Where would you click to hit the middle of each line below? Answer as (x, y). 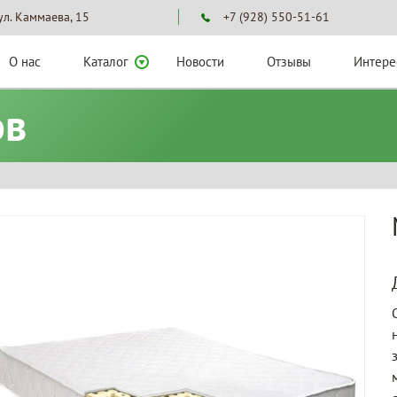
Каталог (106, 62)
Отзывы (289, 62)
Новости (200, 62)
